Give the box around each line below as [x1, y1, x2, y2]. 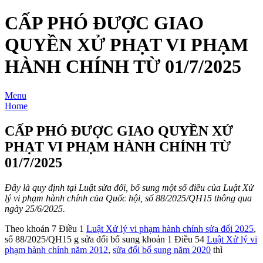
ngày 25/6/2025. [5, 203, 65, 214]
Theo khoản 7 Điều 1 [5, 223, 86, 234]
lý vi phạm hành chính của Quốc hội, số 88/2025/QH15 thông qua [5, 193, 252, 203]
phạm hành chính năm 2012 [5, 244, 108, 255]
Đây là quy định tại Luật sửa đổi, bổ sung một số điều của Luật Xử [5, 182, 254, 193]
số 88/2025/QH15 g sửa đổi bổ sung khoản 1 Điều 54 [5, 234, 207, 244]
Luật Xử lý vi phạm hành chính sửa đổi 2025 [86, 223, 254, 234]
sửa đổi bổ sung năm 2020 [113, 244, 211, 255]
